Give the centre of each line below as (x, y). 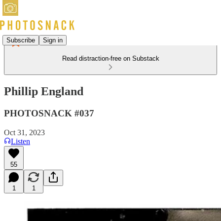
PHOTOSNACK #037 (49, 113)
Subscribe (21, 40)
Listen (20, 141)
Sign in (53, 40)
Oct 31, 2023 (24, 132)
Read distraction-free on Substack (110, 58)
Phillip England (44, 91)
